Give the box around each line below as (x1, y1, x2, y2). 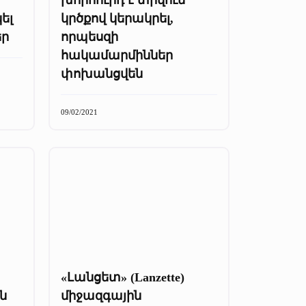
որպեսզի (61, 29, 118, 44)
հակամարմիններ (61, 48, 173, 62)
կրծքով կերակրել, (61, 11, 173, 25)
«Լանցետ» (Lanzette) (61, 270, 184, 284)
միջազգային (61, 288, 141, 303)
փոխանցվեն (61, 66, 143, 81)
